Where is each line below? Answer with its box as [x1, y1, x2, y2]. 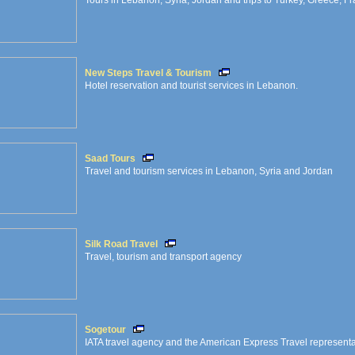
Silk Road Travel [85, 239, 158, 250]
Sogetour [85, 324, 126, 335]
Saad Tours [85, 153, 136, 164]
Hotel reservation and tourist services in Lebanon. [85, 80, 298, 91]
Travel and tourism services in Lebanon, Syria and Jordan [85, 166, 333, 177]
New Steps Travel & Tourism [85, 67, 212, 78]
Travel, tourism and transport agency [85, 251, 242, 262]
